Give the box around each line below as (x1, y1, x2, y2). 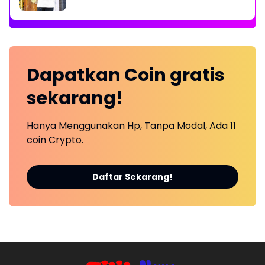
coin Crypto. (27, 132, 83, 147)
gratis (170, 62, 225, 88)
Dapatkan (27, 62, 124, 88)
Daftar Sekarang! (92, 170, 173, 183)
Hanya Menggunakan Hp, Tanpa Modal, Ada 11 (27, 118, 236, 132)
